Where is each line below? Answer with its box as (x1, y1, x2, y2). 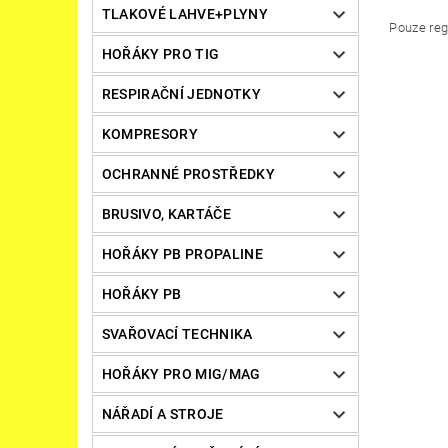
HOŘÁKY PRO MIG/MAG (101, 366, 261, 383)
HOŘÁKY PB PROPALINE (101, 246, 263, 263)
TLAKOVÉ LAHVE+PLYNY (101, 6, 268, 23)
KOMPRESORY (101, 126, 198, 143)
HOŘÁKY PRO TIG (101, 46, 220, 63)
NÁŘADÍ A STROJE (101, 406, 224, 423)
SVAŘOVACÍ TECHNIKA (101, 326, 253, 343)
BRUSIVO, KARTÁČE (101, 206, 231, 223)
